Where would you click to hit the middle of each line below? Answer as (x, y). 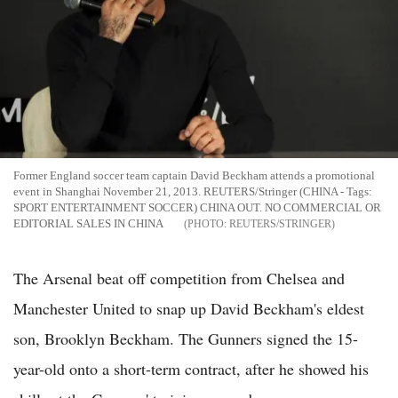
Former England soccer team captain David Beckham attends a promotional (194, 176)
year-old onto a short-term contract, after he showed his (191, 369)
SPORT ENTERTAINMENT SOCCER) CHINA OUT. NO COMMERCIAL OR (197, 208)
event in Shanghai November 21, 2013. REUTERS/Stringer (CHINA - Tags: (193, 192)
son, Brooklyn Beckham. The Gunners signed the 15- (186, 339)
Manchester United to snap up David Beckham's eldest (189, 309)
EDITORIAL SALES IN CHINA (88, 224)
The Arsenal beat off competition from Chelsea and (179, 279)
